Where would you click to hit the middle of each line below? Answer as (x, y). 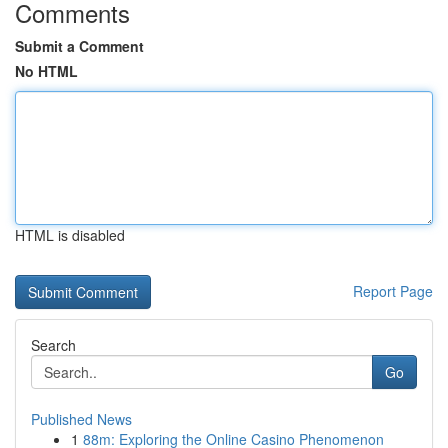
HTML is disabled (70, 235)
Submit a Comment (79, 46)
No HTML (46, 71)
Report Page (393, 291)
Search (53, 345)
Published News (81, 419)
